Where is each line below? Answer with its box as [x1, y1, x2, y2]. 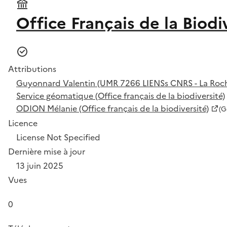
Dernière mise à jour [8, 145, 85, 158]
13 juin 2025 [16, 160, 63, 172]
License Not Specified [16, 131, 100, 143]
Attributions [8, 63, 56, 75]
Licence [8, 117, 37, 129]
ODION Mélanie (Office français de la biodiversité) [16, 102, 209, 115]
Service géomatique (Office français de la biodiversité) [16, 90, 225, 102]
